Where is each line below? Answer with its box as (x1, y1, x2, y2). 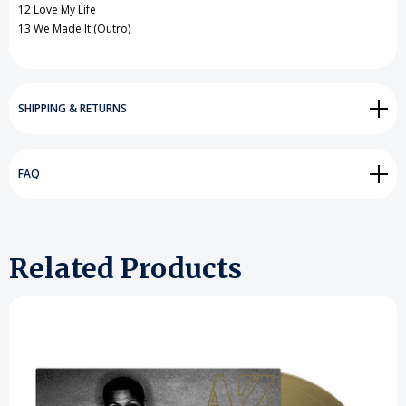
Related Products (9, 251, 242, 286)
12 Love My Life (18, 2, 96, 18)
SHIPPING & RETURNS (18, 101, 127, 117)
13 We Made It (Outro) (18, 21, 130, 37)
